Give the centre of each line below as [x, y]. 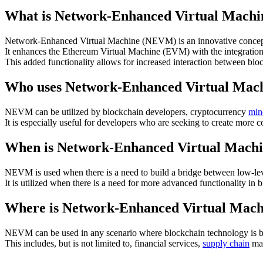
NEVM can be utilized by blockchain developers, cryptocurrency [127, 112]
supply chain [226, 243]
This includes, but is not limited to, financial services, [104, 243]
